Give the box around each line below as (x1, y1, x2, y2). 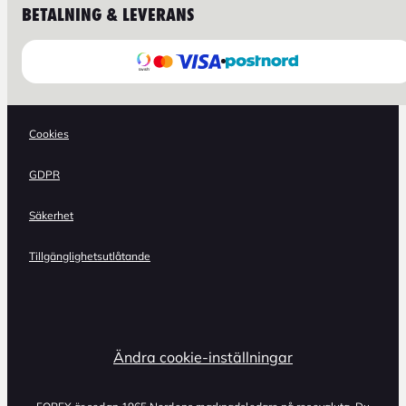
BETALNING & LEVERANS (22, 4, 194, 25)
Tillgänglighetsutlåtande (29, 248, 150, 263)
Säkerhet (29, 208, 73, 222)
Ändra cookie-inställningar (113, 347, 293, 366)
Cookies (29, 126, 69, 140)
